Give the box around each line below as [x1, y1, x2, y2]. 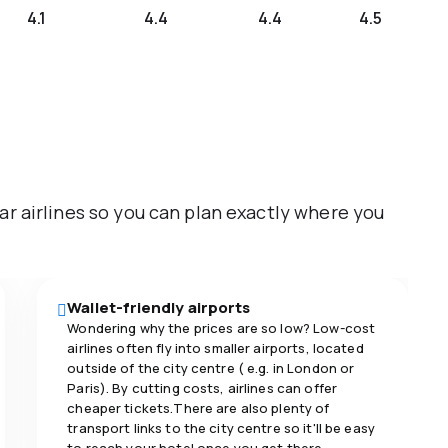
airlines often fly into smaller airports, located [67, 339, 364, 358]
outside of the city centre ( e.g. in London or [67, 359, 355, 378]
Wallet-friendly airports [67, 297, 251, 319]
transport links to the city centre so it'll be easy [67, 419, 375, 438]
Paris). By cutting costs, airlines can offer [67, 379, 338, 398]
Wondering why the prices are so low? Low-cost [67, 319, 376, 338]
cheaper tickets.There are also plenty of [67, 399, 330, 418]
